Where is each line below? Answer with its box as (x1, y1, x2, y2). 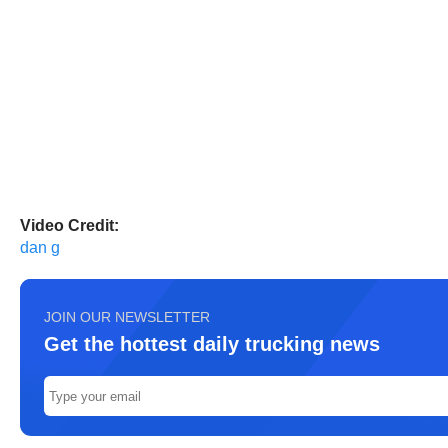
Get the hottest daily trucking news (44, 333, 380, 355)
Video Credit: (20, 217, 119, 234)
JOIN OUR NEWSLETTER (44, 309, 210, 325)
